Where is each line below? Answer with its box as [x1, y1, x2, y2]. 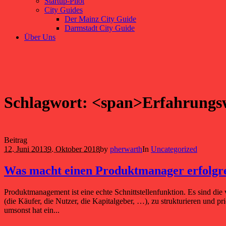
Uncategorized [151, 144, 197, 153]
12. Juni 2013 [4, 144, 47, 153]
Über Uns [24, 33, 55, 41]
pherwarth [110, 144, 142, 153]
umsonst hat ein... [4, 205, 60, 214]
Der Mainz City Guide [65, 15, 136, 23]
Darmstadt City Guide [65, 24, 135, 32]
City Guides [44, 6, 83, 14]
